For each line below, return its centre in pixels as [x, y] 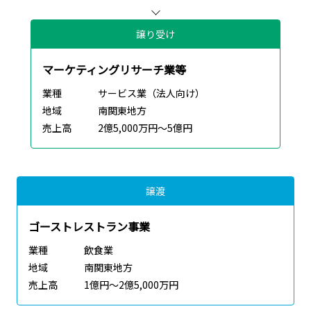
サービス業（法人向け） [151, 93]
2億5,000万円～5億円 [145, 128]
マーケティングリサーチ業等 [114, 70]
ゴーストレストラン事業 [89, 227]
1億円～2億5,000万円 [131, 285]
